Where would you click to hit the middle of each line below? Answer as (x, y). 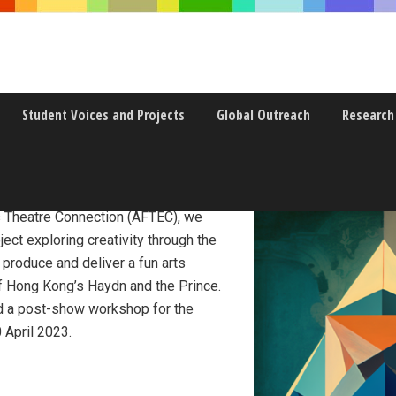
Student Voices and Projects (103, 115)
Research (368, 115)
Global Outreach (263, 115)
